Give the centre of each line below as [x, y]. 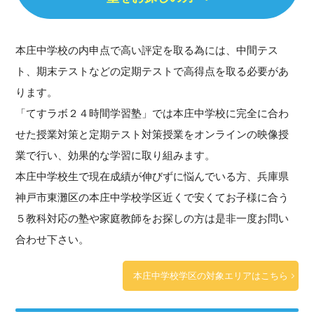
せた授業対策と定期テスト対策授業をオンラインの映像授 [152, 135]
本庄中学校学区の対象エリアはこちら [210, 275]
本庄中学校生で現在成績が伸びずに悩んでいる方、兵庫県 [152, 177]
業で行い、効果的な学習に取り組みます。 [116, 156]
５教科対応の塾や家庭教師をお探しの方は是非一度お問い [152, 219]
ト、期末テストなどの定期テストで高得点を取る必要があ [152, 71]
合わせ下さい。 [53, 240]
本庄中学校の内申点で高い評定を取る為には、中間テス [147, 50]
